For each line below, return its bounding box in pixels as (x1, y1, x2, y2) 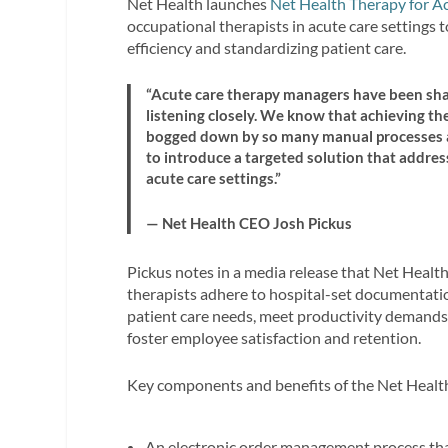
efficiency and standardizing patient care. (127, 37, 407, 57)
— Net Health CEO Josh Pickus (145, 214, 352, 233)
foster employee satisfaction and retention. (127, 327, 422, 347)
